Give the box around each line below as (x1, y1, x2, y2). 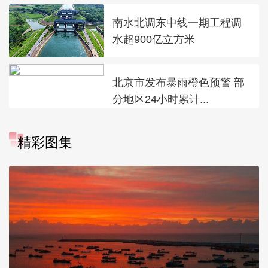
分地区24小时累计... (112, 92, 209, 105)
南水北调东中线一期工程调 (112, 16, 242, 29)
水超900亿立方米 (112, 32, 196, 45)
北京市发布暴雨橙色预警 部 (112, 75, 245, 89)
